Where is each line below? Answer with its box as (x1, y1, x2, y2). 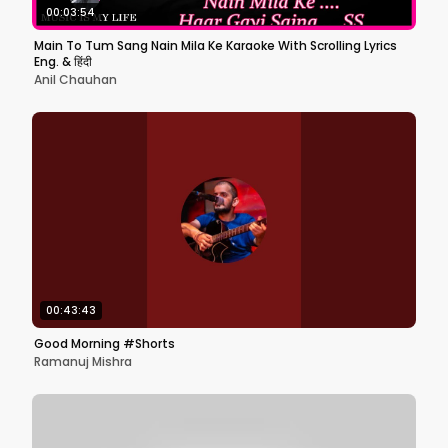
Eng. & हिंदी (34, 53, 92, 70)
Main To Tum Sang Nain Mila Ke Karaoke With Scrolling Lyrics (34, 37, 397, 54)
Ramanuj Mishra (34, 353, 132, 370)
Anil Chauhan (34, 71, 117, 88)
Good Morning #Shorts (34, 335, 175, 352)
